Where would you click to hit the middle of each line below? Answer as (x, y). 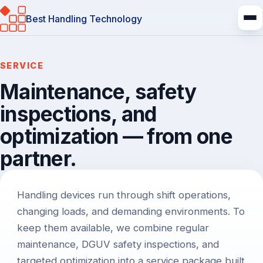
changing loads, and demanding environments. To (131, 211)
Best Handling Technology (84, 18)
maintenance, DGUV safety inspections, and (118, 244)
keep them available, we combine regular (113, 228)
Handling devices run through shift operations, (124, 195)
